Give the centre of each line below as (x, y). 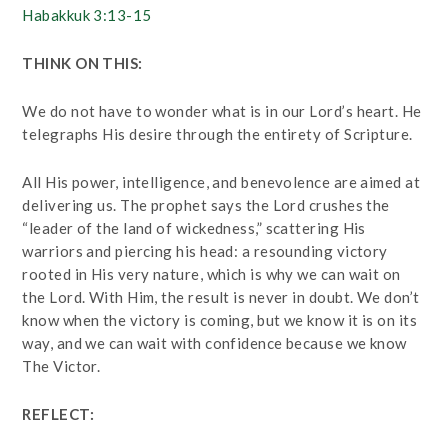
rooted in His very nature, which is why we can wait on (211, 274)
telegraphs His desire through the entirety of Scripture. (217, 134)
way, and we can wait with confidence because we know (214, 343)
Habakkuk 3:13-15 (87, 15)
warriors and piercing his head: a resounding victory (205, 251)
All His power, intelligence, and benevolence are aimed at (221, 182)
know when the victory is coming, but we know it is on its (220, 320)
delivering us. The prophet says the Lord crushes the (206, 205)
